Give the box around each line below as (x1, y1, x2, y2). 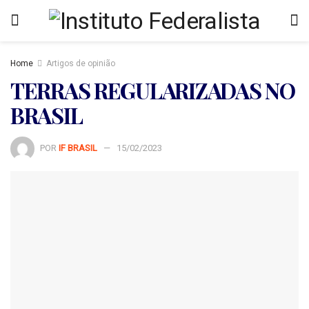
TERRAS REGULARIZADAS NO (10, 75, 295, 105)
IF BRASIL (59, 142, 97, 153)
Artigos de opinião (46, 59, 115, 68)
